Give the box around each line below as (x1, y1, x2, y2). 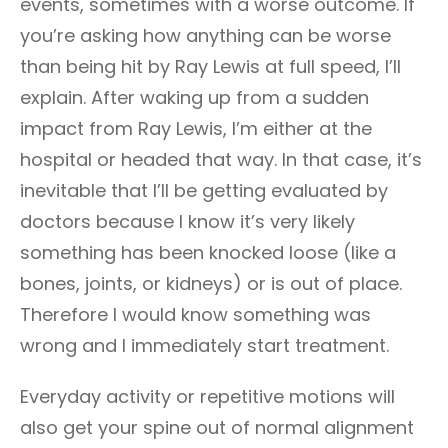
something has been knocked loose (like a (20, 240, 396, 265)
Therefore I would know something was (20, 302, 371, 327)
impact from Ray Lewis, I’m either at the (20, 116, 372, 141)
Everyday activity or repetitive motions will (20, 384, 395, 409)
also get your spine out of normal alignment (20, 415, 414, 440)
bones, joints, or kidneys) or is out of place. (20, 271, 402, 296)
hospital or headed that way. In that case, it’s (20, 147, 422, 172)
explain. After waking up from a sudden (20, 85, 369, 110)
